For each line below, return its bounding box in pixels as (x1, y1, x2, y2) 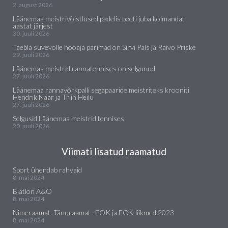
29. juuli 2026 (13, 51, 49, 59)
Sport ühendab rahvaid (13, 165, 82, 174)
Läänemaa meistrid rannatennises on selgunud (13, 64, 155, 73)
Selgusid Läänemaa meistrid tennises (13, 114, 124, 123)
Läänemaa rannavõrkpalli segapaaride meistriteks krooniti (13, 85, 189, 94)
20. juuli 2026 (13, 122, 49, 130)
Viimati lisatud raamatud (62, 146, 166, 157)
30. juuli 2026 (13, 30, 49, 37)
